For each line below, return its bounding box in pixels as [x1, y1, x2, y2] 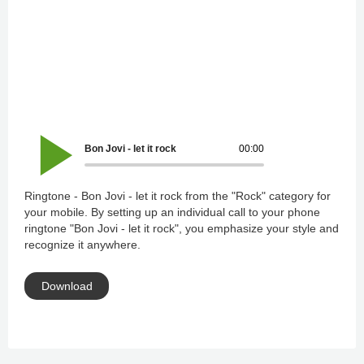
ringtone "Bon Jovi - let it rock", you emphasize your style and [24, 222, 339, 235]
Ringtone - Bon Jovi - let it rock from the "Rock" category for [24, 189, 331, 202]
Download [41, 279, 93, 292]
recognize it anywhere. [24, 238, 141, 251]
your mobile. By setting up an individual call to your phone [24, 206, 320, 219]
